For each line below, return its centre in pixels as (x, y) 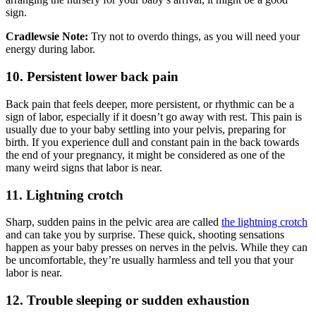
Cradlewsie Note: (48, 37)
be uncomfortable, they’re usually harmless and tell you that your (150, 260)
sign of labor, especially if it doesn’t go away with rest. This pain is (154, 116)
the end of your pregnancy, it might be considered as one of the (145, 154)
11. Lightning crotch (65, 195)
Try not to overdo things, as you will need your (195, 37)
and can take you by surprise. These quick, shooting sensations (145, 235)
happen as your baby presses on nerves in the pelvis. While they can (157, 248)
